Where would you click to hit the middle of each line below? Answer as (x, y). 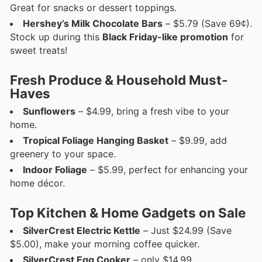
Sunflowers (49, 111)
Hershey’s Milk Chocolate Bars (93, 24)
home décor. (37, 183)
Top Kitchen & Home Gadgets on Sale (128, 213)
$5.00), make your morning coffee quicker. (105, 244)
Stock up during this (56, 37)
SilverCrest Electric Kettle (82, 231)
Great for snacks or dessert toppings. (93, 8)
